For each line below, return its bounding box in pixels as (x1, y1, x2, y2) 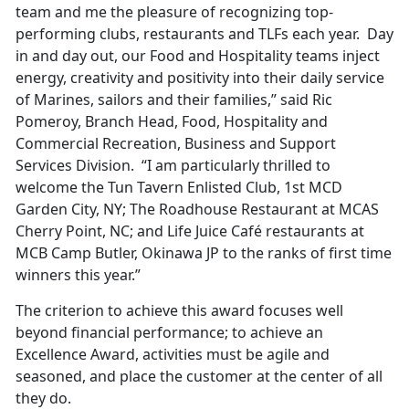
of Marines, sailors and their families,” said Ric (16, 89, 332, 110)
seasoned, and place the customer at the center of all (16, 366, 383, 387)
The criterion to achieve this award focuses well (16, 300, 343, 321)
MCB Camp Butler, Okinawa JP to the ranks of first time (16, 243, 392, 264)
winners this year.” (16, 265, 141, 286)
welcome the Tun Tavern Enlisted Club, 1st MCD (16, 177, 342, 198)
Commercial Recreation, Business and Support (16, 133, 336, 154)
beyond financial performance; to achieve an (16, 322, 323, 343)
